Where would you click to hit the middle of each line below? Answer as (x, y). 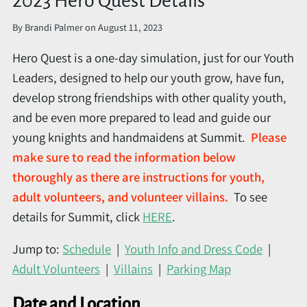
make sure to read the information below (124, 157)
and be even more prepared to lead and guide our (142, 117)
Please (269, 137)
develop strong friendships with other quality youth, (149, 97)
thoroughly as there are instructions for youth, (138, 176)
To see (248, 196)
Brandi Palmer (54, 27)
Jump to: (37, 249)
